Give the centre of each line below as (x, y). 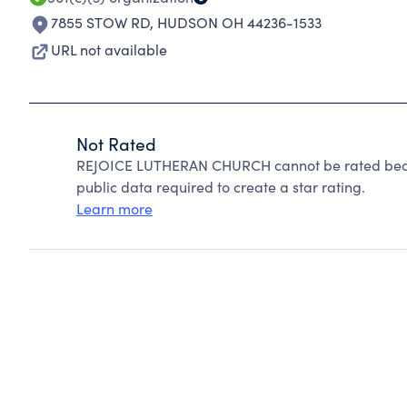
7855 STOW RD (100, 22)
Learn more (114, 208)
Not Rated (116, 144)
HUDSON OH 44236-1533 (239, 22)
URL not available (109, 50)
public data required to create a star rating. (221, 187)
